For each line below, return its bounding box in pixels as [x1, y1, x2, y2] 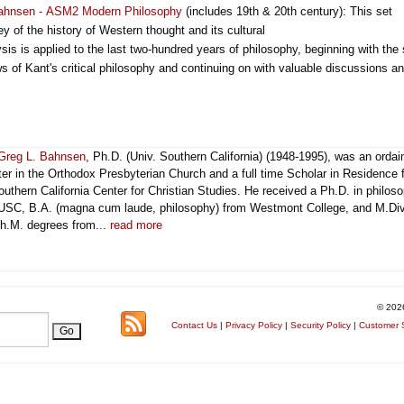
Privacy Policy [225, 320, 282, 330]
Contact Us [171, 320, 217, 330]
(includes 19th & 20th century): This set [182, 5, 392, 18]
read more [110, 218, 162, 232]
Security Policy [290, 320, 351, 330]
